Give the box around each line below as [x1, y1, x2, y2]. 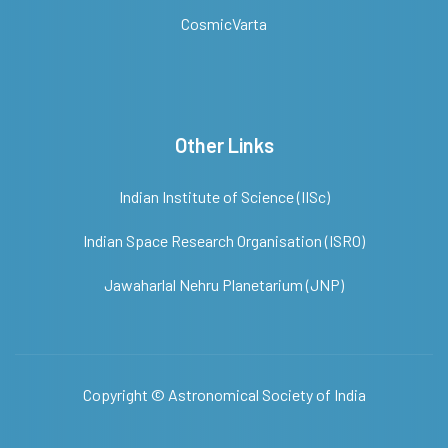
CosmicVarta [181, 14, 267, 33]
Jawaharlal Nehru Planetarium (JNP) [104, 275, 344, 294]
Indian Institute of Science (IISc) [118, 187, 330, 206]
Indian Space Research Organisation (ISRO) [83, 231, 365, 250]
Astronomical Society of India [167, 385, 366, 404]
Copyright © [82, 385, 168, 404]
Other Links [174, 133, 274, 157]
